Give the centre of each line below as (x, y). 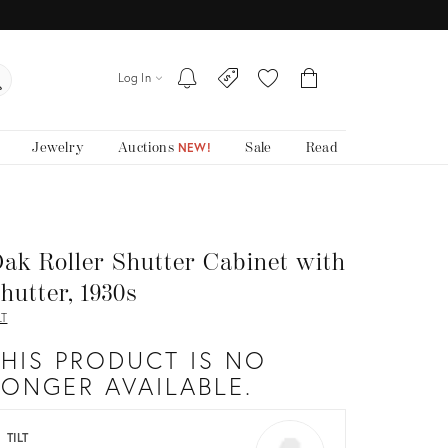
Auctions (147, 147)
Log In (134, 78)
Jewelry (58, 147)
